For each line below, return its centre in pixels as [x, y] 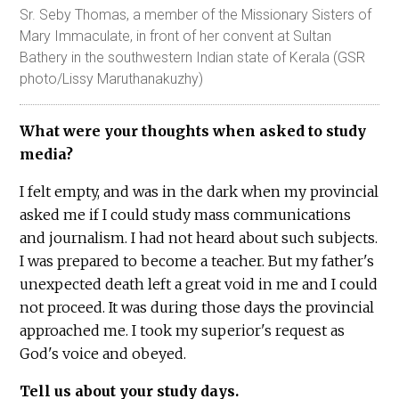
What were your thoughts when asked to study [193, 131]
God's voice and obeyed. [105, 354]
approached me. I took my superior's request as [183, 331]
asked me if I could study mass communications [186, 215]
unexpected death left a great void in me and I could [199, 285]
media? [47, 155]
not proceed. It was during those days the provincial [197, 308]
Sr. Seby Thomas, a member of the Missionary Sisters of [196, 15]
